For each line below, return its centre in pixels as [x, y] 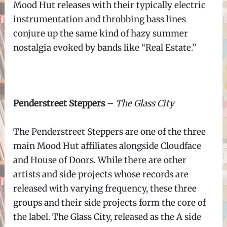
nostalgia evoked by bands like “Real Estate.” [107, 48]
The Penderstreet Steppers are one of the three [110, 131]
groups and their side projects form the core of [110, 202]
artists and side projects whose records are [101, 174]
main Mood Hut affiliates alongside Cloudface [107, 146]
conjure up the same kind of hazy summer [101, 33]
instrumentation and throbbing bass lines [100, 19]
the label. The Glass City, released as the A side [107, 217]
